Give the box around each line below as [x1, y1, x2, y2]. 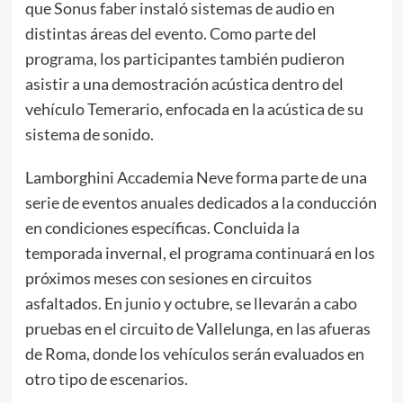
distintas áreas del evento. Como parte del [24, 23, 317, 44]
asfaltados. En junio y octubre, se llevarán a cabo [24, 293, 357, 314]
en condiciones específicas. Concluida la [24, 218, 300, 238]
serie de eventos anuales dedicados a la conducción [24, 193, 377, 213]
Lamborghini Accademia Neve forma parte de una [24, 167, 367, 188]
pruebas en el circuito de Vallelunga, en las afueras [24, 318, 371, 339]
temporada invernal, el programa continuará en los [24, 243, 375, 264]
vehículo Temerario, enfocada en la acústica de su [24, 99, 363, 120]
